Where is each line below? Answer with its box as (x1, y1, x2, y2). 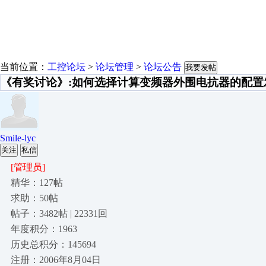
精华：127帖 (11, 178, 63, 188)
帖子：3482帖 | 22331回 (11, 208, 107, 218)
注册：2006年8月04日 (11, 255, 101, 265)
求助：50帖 (11, 193, 58, 203)
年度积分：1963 (11, 224, 77, 234)
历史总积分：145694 (11, 239, 96, 249)
